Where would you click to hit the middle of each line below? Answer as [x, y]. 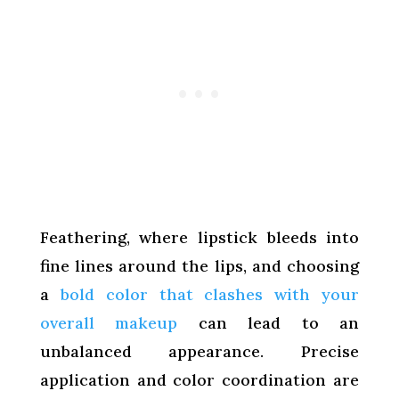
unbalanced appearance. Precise [199, 351]
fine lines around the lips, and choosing [199, 265]
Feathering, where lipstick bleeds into [199, 237]
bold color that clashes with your [210, 294]
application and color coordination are [199, 379]
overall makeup [109, 322]
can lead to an [269, 322]
